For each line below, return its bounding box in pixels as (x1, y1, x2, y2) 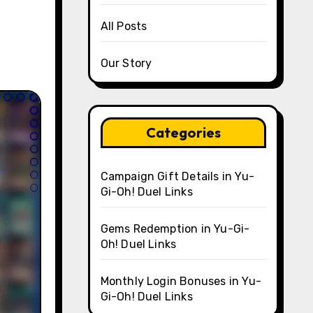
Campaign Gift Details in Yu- (100, 170, 255, 183)
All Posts (100, 20, 147, 33)
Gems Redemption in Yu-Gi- (100, 222, 250, 235)
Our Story (100, 57, 152, 70)
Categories (145, 124, 221, 141)
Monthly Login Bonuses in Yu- (100, 275, 262, 288)
